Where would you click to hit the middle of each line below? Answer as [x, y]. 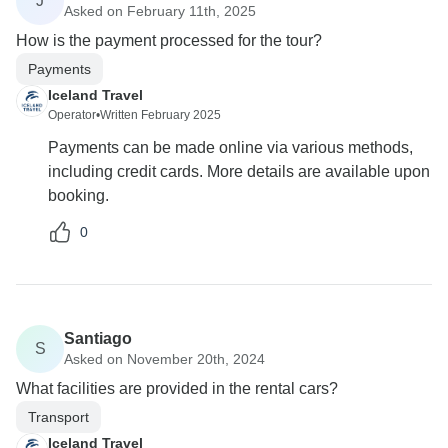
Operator [72, 115]
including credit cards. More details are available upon [239, 172]
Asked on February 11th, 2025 [160, 10]
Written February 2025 [160, 115]
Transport [58, 416]
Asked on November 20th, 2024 [164, 358]
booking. [78, 196]
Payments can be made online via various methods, [230, 148]
